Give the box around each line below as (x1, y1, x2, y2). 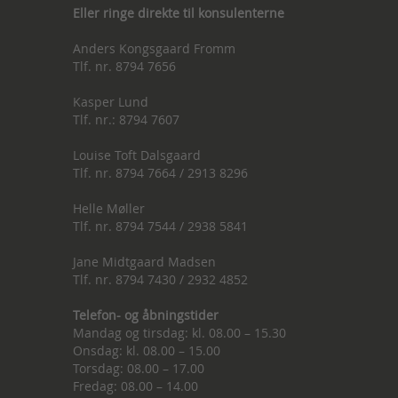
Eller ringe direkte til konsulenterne (73, 4, 285, 21)
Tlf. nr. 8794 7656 (73, 57, 177, 75)
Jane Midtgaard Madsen (73, 252, 217, 270)
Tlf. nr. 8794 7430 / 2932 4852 (73, 270, 249, 288)
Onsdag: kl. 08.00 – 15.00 (73, 341, 225, 359)
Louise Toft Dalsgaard (73, 146, 202, 163)
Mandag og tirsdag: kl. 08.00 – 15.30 (73, 323, 291, 341)
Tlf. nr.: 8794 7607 (73, 110, 180, 128)
